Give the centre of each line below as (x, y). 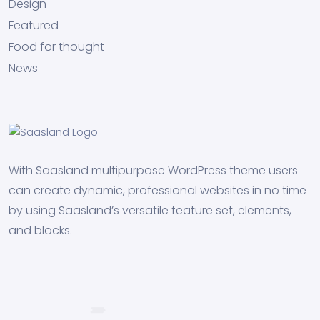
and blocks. (40, 230)
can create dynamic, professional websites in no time (157, 190)
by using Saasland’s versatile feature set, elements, (150, 210)
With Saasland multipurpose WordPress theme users (153, 170)
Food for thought (56, 47)
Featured (34, 25)
